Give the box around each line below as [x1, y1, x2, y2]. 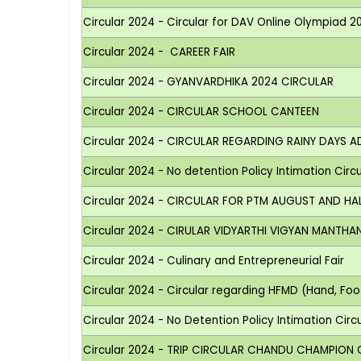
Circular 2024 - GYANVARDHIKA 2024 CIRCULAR [83, 73, 334, 89]
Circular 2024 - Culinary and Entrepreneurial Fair [83, 252, 345, 268]
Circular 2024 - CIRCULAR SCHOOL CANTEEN [83, 103, 320, 119]
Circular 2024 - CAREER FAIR [83, 44, 236, 60]
